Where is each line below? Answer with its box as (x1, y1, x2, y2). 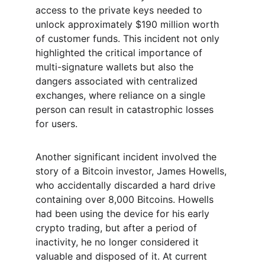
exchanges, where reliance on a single (35, 89, 208, 101)
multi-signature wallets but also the (35, 61, 196, 73)
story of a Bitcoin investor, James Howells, (35, 165, 230, 177)
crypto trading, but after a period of (35, 222, 200, 234)
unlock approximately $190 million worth (35, 18, 222, 30)
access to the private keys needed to (35, 4, 205, 16)
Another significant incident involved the (35, 151, 219, 163)
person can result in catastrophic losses (35, 104, 216, 115)
